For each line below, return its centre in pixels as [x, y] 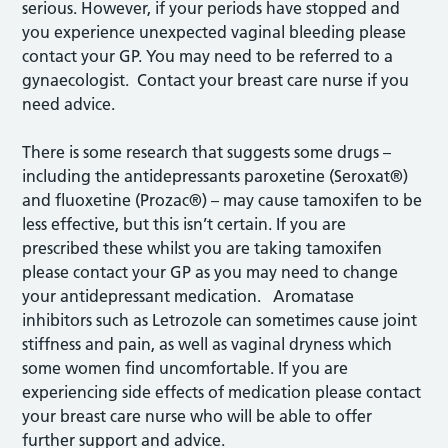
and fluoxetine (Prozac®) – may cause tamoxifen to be [222, 200]
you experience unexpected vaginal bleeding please [214, 32]
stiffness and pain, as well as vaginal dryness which [207, 344]
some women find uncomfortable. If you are [185, 368]
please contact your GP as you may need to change [210, 272]
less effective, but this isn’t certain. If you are [184, 224]
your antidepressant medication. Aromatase [188, 296]
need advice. [69, 104]
